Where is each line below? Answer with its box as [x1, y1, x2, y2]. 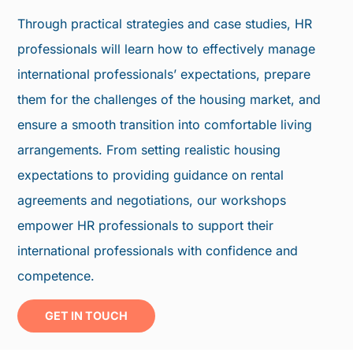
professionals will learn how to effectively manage [17, 40, 316, 57]
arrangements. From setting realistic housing [17, 141, 281, 158]
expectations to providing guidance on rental [17, 166, 284, 183]
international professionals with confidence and [17, 242, 299, 258]
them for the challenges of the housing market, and [17, 91, 321, 107]
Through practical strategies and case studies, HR [17, 15, 313, 32]
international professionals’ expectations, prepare [17, 65, 311, 82]
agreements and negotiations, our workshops [17, 191, 287, 208]
